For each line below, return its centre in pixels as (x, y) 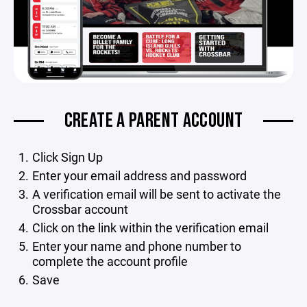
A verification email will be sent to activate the (156, 194)
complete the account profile (110, 261)
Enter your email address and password (139, 175)
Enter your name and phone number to (136, 246)
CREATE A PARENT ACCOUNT (153, 120)
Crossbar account (80, 209)
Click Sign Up (67, 157)
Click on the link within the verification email (150, 227)
